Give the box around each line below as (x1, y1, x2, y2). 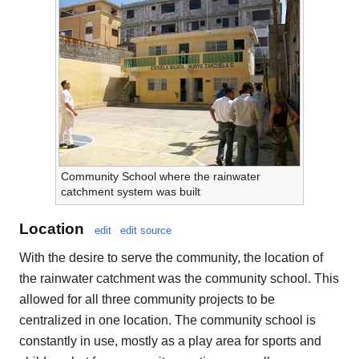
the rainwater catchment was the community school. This (19, 271, 339, 285)
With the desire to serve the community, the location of (19, 250, 323, 264)
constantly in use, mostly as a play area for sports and (19, 333, 321, 348)
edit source (120, 224, 171, 236)
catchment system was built (61, 185, 200, 199)
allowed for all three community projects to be (19, 292, 275, 306)
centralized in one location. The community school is (19, 313, 316, 327)
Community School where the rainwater (61, 170, 260, 184)
